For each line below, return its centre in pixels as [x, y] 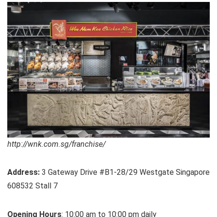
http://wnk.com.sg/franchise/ [56, 144]
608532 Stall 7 [32, 186]
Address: [23, 172]
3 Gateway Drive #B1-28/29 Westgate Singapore [125, 172]
